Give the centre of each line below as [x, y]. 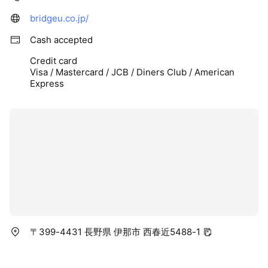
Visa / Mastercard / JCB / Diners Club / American [132, 72]
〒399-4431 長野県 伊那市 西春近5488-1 [115, 232]
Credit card [54, 60]
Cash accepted [61, 39]
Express [47, 83]
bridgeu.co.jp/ [59, 18]
